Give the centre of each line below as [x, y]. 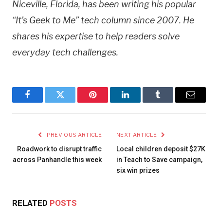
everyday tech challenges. [65, 53]
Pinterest [107, 102]
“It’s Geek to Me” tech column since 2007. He [103, 20]
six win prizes [138, 171]
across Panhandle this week [57, 160]
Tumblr [170, 102]
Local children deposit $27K [161, 149]
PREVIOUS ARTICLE [73, 135]
